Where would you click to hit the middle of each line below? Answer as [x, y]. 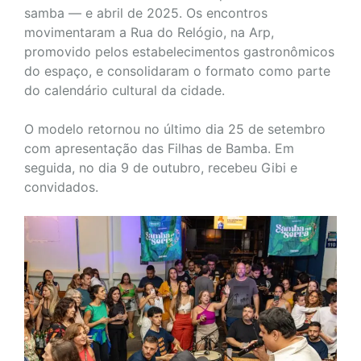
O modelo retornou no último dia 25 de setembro [175, 129]
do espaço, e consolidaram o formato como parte [177, 71]
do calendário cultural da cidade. [124, 90]
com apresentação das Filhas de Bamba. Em [159, 148]
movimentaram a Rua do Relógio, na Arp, [149, 32]
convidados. [61, 187]
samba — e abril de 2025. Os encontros [146, 12]
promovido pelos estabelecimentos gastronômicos [179, 51]
